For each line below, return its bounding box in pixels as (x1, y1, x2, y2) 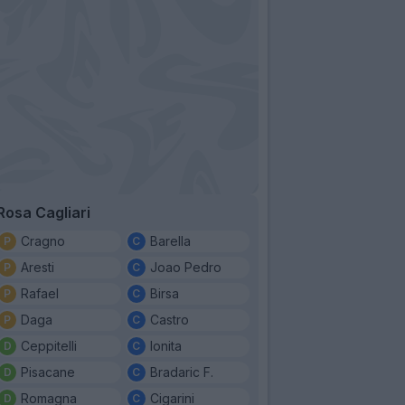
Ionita (149, 337, 182, 353)
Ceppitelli (21, 337, 77, 353)
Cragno (21, 232, 65, 249)
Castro (149, 311, 189, 327)
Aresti (21, 259, 54, 275)
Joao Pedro (149, 259, 221, 275)
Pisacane (21, 363, 75, 380)
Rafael (21, 285, 59, 301)
